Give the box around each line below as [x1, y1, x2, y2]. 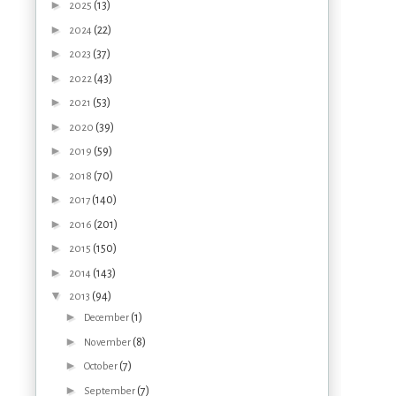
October [83, 361, 119, 373]
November [83, 336, 133, 348]
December [83, 312, 131, 324]
